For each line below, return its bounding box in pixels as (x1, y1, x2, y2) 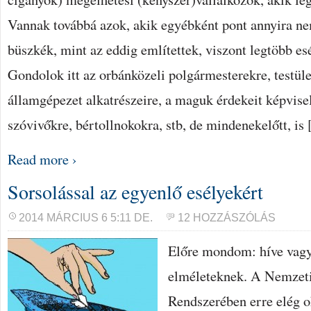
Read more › (8, 149, 77, 169)
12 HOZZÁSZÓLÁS (178, 212, 276, 224)
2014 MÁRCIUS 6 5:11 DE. (19, 212, 153, 224)
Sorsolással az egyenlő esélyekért (8, 178, 263, 205)
